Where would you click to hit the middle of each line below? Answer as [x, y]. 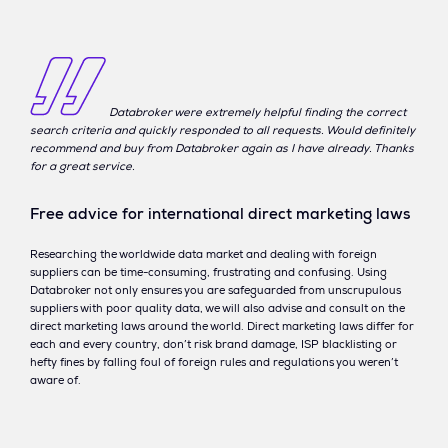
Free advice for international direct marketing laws [220, 215]
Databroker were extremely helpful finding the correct [257, 113]
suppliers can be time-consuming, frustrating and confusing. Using [208, 274]
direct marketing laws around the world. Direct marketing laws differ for [222, 328]
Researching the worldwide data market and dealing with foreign [203, 256]
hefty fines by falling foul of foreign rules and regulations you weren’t [214, 364]
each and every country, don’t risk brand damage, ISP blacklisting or [213, 346]
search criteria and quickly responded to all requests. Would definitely [222, 131]
